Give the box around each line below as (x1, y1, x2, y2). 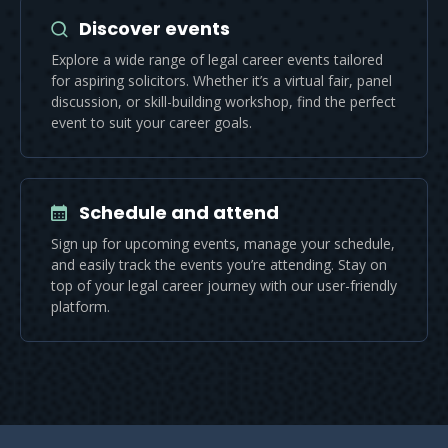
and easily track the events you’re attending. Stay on (51, 255, 387, 275)
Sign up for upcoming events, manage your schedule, (51, 234, 395, 254)
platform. (51, 297, 110, 317)
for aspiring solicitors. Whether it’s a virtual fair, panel (51, 71, 392, 91)
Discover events (79, 16, 230, 42)
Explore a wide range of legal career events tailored (51, 50, 383, 70)
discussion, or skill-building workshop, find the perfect (51, 92, 396, 112)
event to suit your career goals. (51, 113, 252, 133)
